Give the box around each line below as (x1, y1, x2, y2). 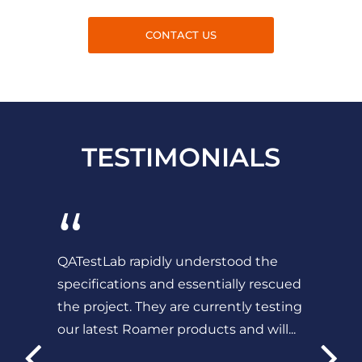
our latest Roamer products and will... (57, 322, 296, 338)
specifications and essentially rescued (57, 276, 301, 293)
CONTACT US (145, 28, 217, 42)
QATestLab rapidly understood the (57, 254, 278, 270)
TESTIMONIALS (82, 141, 280, 174)
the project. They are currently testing (57, 299, 302, 315)
